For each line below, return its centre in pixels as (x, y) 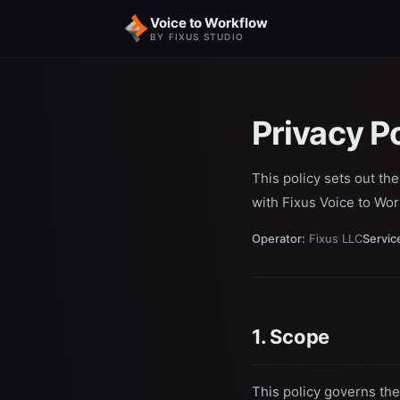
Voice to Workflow (209, 22)
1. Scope (291, 337)
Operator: (279, 238)
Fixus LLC (334, 238)
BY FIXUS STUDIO (197, 36)
